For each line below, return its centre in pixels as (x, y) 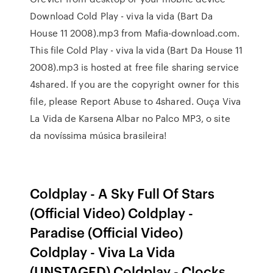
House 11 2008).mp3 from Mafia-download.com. (135, 33)
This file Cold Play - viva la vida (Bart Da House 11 (136, 50)
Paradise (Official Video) (107, 232)
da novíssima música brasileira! (98, 135)
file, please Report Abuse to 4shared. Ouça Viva (135, 101)
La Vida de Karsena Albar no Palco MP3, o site (130, 118)
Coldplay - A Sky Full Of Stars (122, 193)
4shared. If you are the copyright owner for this (135, 84)
